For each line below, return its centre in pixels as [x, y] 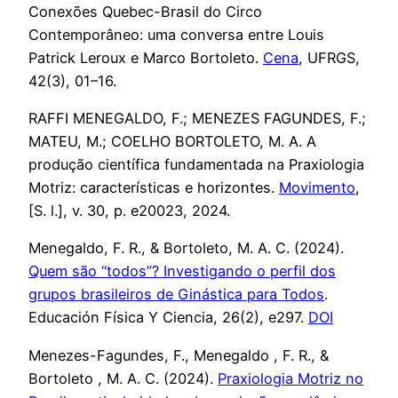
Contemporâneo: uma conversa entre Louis [176, 34]
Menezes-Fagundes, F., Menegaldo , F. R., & [179, 355]
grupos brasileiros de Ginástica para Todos [176, 295]
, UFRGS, [329, 57]
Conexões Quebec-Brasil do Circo [145, 11]
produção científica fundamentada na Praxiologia [196, 165]
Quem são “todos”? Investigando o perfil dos [182, 271]
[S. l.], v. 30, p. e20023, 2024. [129, 211]
